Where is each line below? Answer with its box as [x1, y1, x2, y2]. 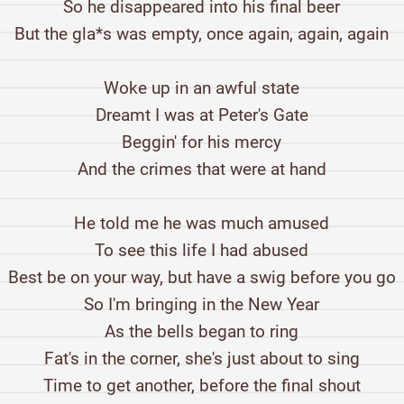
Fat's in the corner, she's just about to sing [43, 348, 360, 370]
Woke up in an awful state [104, 78, 300, 99]
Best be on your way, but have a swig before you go [7, 267, 396, 289]
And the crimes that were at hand [77, 159, 326, 180]
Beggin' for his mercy [122, 132, 282, 153]
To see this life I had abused [95, 240, 309, 262]
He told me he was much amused [74, 213, 330, 234]
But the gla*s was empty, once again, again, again [14, 23, 390, 45]
